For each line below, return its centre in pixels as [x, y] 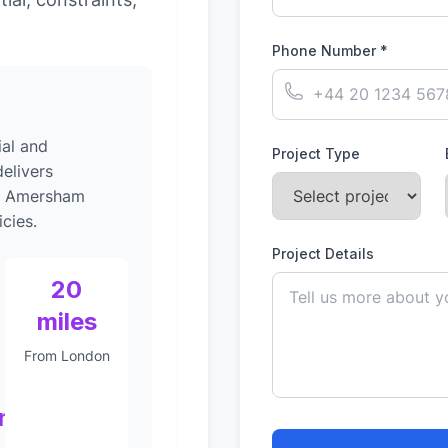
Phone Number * [330, 50]
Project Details [323, 253]
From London [66, 355]
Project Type [316, 153]
